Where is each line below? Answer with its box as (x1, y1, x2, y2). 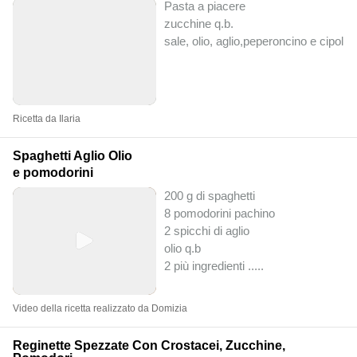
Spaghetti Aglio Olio (13, 148, 132, 163)
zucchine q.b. (164, 16, 233, 30)
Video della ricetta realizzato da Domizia (13, 302, 187, 314)
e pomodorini (13, 165, 93, 179)
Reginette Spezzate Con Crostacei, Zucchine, (13, 338, 285, 352)
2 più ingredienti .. (164, 258, 254, 273)
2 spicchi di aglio (164, 223, 249, 237)
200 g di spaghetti (164, 188, 255, 202)
